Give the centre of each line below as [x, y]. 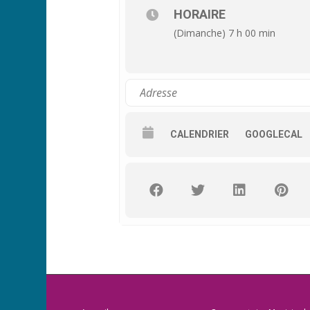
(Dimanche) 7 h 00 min [225, 33]
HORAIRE [200, 14]
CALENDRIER [200, 134]
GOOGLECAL [274, 134]
